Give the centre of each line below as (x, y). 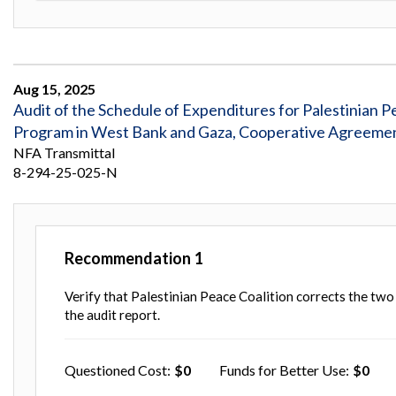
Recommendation (128, 258)
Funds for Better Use (282, 369)
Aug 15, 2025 (54, 88)
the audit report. (112, 314)
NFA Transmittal (64, 152)
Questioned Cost (116, 369)
